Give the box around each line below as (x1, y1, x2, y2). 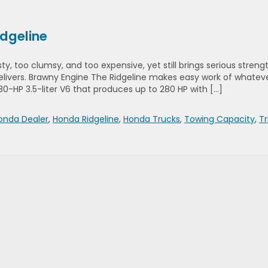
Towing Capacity (184, 113, 255, 125)
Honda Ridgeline (53, 113, 119, 125)
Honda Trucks (123, 113, 180, 125)
